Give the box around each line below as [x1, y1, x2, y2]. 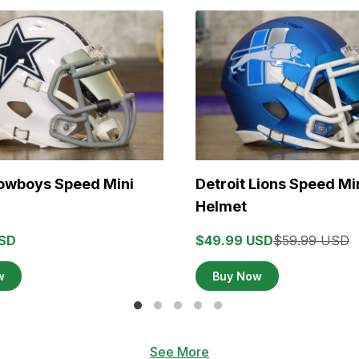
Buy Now [212, 269, 262, 284]
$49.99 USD [196, 232, 273, 249]
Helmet [196, 198, 247, 216]
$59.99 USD [273, 232, 349, 249]
